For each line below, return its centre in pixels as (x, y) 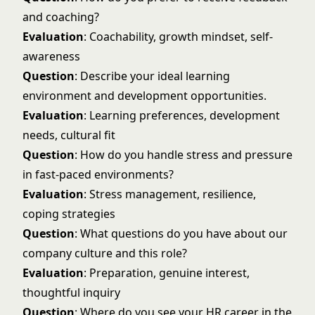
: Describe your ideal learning (152, 76)
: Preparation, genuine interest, (167, 273)
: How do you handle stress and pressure (184, 155)
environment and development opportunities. (144, 96)
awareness (51, 56)
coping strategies (69, 214)
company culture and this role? (105, 253)
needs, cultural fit (69, 135)
